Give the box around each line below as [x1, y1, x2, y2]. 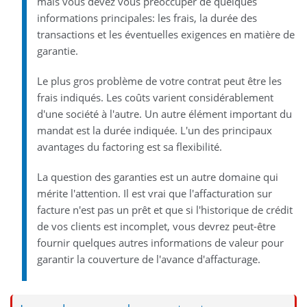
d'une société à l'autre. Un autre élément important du [36, 106, 292, 121]
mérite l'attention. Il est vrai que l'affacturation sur [36, 186, 272, 200]
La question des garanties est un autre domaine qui [36, 169, 278, 184]
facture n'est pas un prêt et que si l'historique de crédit [36, 202, 293, 217]
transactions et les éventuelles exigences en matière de [36, 27, 295, 41]
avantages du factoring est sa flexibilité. [36, 139, 222, 153]
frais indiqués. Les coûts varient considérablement [36, 90, 273, 104]
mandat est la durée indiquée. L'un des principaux [36, 123, 272, 137]
